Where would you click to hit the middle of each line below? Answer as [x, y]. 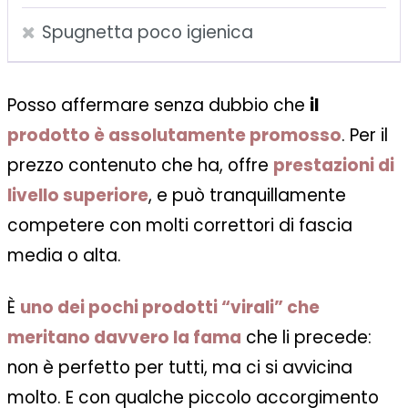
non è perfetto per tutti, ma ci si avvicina [180, 368]
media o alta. [64, 256]
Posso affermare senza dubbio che [158, 106]
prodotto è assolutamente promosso [174, 136]
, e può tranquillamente [247, 196]
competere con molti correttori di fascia [180, 226]
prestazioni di [334, 166]
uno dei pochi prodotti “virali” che [170, 308]
